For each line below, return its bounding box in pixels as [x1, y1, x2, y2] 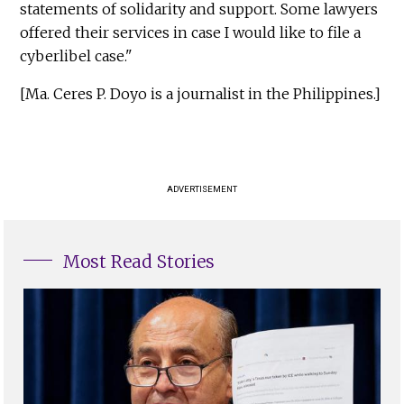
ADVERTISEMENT [167, 184, 237, 195]
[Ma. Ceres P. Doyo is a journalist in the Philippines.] [20, 85, 381, 104]
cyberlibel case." [20, 47, 133, 66]
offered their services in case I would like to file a [20, 23, 362, 42]
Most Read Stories [63, 251, 216, 273]
